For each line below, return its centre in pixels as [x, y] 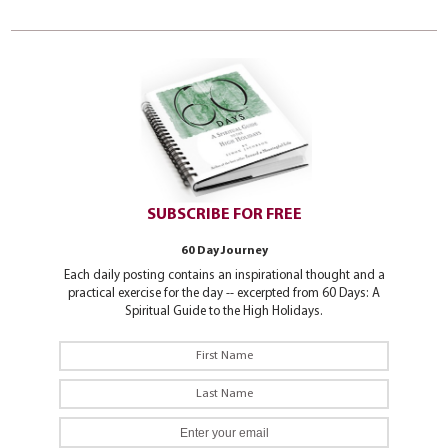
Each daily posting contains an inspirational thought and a [224, 275]
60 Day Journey [224, 251]
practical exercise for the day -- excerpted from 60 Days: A [224, 293]
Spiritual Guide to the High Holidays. [224, 311]
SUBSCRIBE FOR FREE [224, 214]
